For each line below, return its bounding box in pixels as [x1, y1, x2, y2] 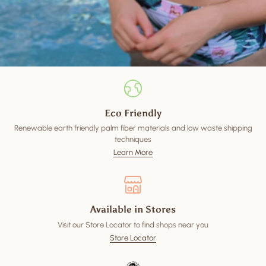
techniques [115, 135, 151, 144]
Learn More [113, 148, 153, 157]
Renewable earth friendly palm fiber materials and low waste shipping [14, 123, 252, 133]
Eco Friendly [104, 107, 161, 119]
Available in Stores [90, 204, 176, 216]
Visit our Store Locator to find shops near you [58, 220, 208, 229]
